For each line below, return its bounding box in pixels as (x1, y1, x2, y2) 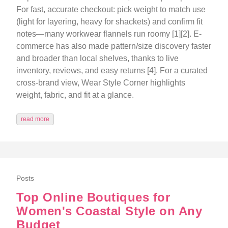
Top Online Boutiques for (16, 190, 170, 205)
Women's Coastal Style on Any (16, 204, 202, 218)
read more (21, 116, 49, 123)
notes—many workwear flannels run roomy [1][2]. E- (16, 30, 202, 39)
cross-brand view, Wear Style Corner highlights (16, 78, 185, 88)
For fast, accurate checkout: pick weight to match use (16, 5, 206, 14)
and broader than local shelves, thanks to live (16, 54, 179, 63)
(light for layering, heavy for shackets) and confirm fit (16, 17, 203, 26)
